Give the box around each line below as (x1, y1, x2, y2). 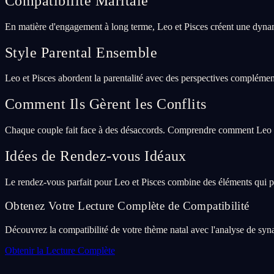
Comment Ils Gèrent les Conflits (5, 96, 207, 113)
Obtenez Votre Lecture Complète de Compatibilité (5, 199, 250, 212)
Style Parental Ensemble (5, 44, 158, 61)
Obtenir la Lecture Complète (5, 245, 115, 256)
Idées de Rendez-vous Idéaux (5, 148, 187, 165)
